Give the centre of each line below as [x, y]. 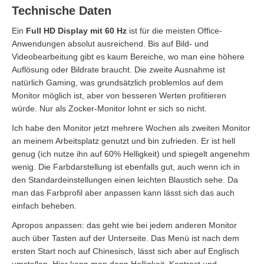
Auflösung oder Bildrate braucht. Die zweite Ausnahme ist [118, 69]
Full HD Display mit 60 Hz [76, 30]
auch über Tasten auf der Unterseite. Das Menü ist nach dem [126, 238]
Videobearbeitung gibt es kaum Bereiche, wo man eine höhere [128, 56]
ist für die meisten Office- [174, 30]
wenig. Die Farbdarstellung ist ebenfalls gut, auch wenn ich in [126, 166]
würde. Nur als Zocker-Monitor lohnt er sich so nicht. [109, 108]
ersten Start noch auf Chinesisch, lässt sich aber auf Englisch [126, 251]
